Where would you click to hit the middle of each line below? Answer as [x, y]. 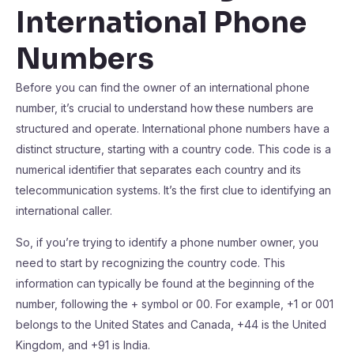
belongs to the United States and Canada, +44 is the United [171, 324]
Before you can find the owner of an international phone [163, 87]
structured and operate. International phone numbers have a [173, 128]
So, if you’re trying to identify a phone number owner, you [167, 242]
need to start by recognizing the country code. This [151, 263]
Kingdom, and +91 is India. [83, 345]
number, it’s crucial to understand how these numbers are [165, 108]
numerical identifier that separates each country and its [158, 169]
